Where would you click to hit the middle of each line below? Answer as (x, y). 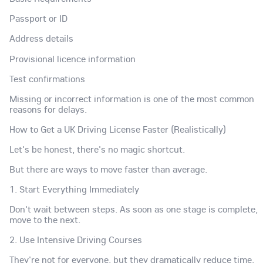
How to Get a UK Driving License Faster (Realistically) (118, 129)
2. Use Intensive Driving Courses (76, 240)
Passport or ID (38, 18)
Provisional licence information (73, 58)
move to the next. (45, 220)
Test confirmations (47, 78)
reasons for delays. (48, 109)
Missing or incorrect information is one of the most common (132, 98)
